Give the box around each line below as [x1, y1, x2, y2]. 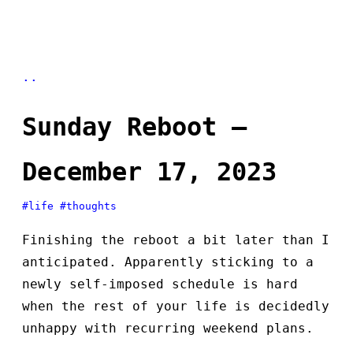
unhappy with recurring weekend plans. [22, 321, 314, 336]
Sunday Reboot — [22, 112, 247, 143]
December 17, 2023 [22, 157, 277, 188]
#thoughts [60, 200, 117, 213]
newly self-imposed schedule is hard [22, 277, 298, 292]
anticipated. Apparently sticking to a [22, 255, 314, 270]
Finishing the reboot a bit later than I [22, 232, 329, 248]
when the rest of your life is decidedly [22, 299, 329, 314]
